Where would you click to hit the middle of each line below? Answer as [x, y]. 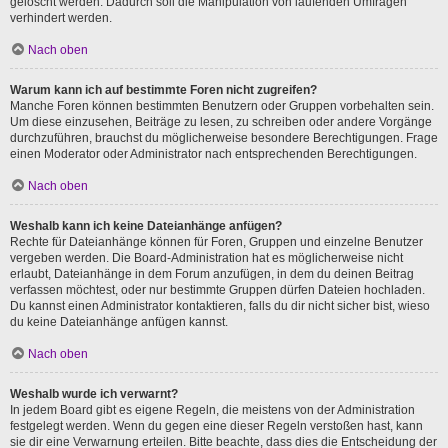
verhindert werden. [61, 18]
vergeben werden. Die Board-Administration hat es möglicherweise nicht [206, 258]
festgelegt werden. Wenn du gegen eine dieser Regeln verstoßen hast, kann [216, 426]
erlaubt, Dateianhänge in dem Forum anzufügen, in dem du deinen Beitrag [212, 274]
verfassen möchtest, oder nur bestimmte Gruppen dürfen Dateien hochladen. [217, 290]
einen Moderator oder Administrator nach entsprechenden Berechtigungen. [213, 154]
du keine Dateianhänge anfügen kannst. [119, 322]
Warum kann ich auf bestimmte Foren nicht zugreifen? [163, 90]
